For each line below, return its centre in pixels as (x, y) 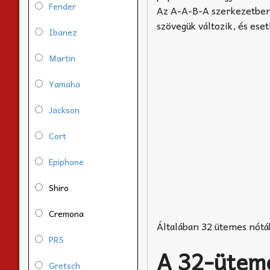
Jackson (64, 109)
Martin (62, 58)
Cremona (66, 213)
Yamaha (64, 83)
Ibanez (63, 32)
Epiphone (66, 161)
